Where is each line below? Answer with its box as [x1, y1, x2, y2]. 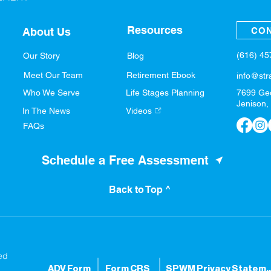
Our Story [23, 50, 60, 60]
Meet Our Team [24, 70, 83, 80]
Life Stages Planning [126, 87, 204, 97]
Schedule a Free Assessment [41, 152, 209, 168]
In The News [22, 105, 70, 116]
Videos [126, 105, 152, 116]
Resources [127, 24, 183, 36]
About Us [22, 25, 71, 38]
